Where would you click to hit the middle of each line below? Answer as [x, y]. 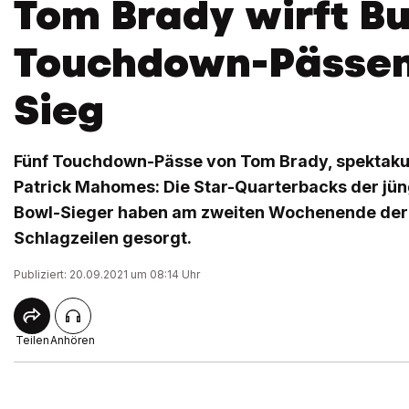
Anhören [73, 340]
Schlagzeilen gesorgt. [103, 238]
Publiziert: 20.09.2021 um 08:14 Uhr [107, 274]
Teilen [32, 340]
